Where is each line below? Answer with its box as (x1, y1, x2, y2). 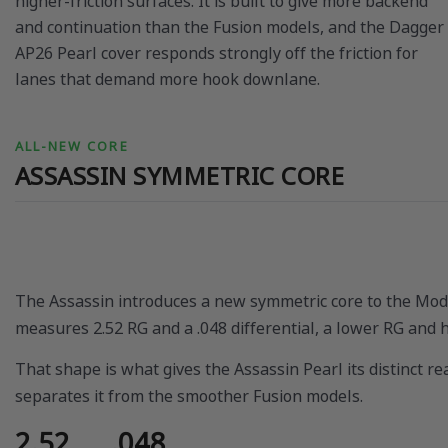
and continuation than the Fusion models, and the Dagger (15, 16, 444, 39)
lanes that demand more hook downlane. (15, 68, 320, 91)
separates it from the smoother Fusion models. (15, 384, 363, 407)
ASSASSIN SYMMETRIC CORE (15, 159, 345, 193)
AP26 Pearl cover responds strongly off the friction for (15, 42, 418, 65)
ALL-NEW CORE (15, 137, 129, 156)
